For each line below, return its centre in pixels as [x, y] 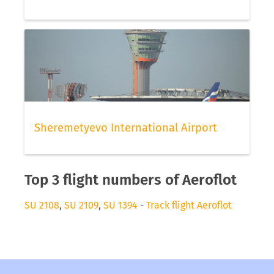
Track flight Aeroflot [189, 205]
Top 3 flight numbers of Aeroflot [131, 180]
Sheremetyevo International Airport [126, 128]
